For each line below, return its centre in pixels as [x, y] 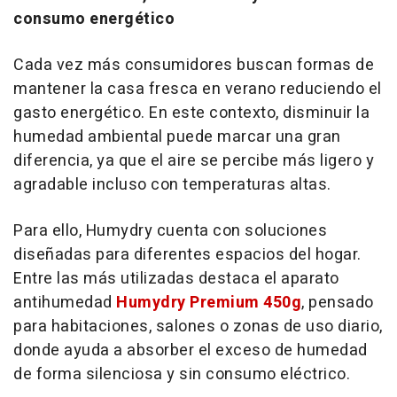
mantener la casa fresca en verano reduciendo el [198, 89]
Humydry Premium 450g [209, 302]
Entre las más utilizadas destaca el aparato [176, 278]
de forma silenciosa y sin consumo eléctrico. [182, 374]
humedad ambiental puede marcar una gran [177, 136]
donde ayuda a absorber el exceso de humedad [191, 350]
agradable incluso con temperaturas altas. [172, 184]
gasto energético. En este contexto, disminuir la [191, 113]
